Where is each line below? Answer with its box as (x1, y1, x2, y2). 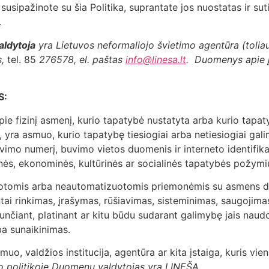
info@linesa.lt (125, 53, 186, 65)
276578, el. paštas (39, 53, 125, 65)
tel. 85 (4, 53, 39, 65)
